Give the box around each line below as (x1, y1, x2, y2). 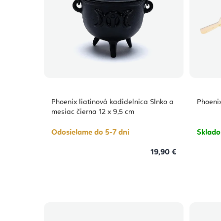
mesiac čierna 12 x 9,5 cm (51, 108, 134, 116)
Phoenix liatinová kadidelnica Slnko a (51, 98, 174, 106)
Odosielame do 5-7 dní (51, 128, 129, 137)
